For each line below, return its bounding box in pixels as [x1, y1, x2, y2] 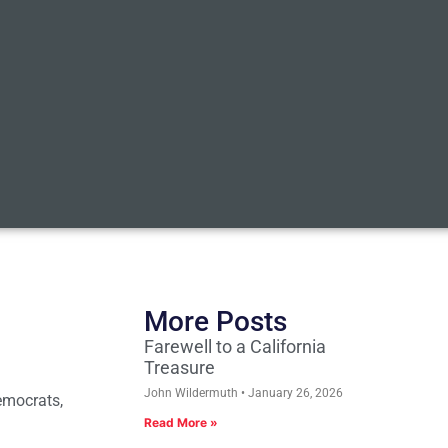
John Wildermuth [144, 386, 241, 401]
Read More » [144, 415, 218, 431]
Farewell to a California [144, 336, 326, 358]
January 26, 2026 [245, 386, 343, 401]
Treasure [144, 357, 215, 379]
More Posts [144, 305, 287, 339]
